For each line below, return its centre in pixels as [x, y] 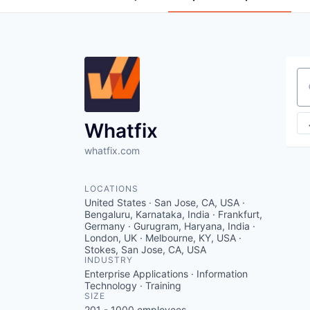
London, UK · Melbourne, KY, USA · [163, 237]
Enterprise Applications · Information [166, 273]
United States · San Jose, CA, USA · [165, 202]
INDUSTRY [109, 259]
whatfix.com [112, 150]
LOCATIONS [111, 188]
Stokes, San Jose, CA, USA [145, 249]
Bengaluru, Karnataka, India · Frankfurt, [173, 214]
